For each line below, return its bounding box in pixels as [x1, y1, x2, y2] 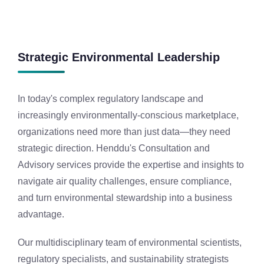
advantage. [18, 209, 64, 219]
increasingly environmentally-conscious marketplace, [18, 110, 239, 120]
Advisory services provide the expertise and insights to [18, 160, 244, 170]
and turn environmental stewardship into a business [18, 193, 232, 203]
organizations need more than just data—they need [18, 127, 230, 137]
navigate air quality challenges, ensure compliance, [18, 176, 232, 186]
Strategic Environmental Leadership [18, 51, 220, 64]
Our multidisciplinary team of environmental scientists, [18, 237, 242, 247]
